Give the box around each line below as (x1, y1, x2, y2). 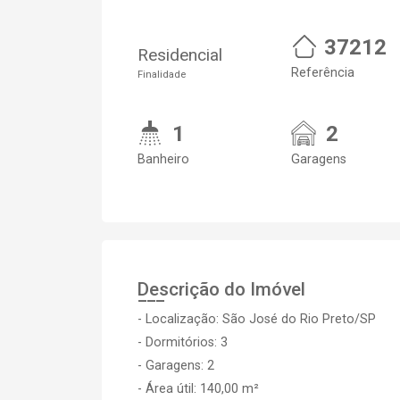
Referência (291, 65, 354, 80)
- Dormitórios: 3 (137, 335, 228, 350)
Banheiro (137, 152, 189, 167)
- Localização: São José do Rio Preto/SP (137, 312, 376, 327)
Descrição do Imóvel (137, 279, 305, 300)
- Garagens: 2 (137, 358, 214, 373)
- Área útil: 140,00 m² (137, 381, 259, 396)
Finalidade (137, 69, 186, 80)
